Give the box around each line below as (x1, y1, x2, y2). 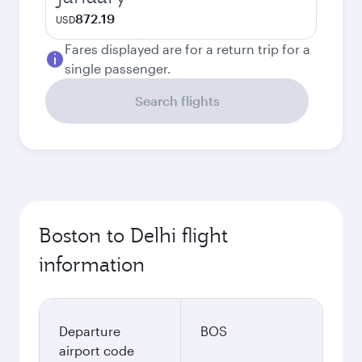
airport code (59, 343, 134, 358)
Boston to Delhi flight (39, 222, 228, 248)
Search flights (134, 93, 220, 108)
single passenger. (65, 61, 171, 76)
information (39, 251, 145, 277)
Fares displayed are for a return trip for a (65, 41, 310, 57)
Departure (59, 323, 120, 339)
